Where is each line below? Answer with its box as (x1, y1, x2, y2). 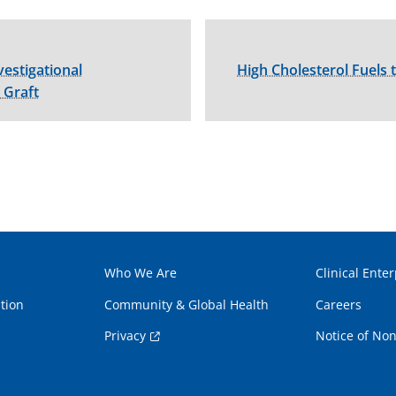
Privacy (104, 327, 147, 344)
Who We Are (104, 264, 178, 281)
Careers (315, 296, 362, 313)
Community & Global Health (104, 296, 270, 313)
